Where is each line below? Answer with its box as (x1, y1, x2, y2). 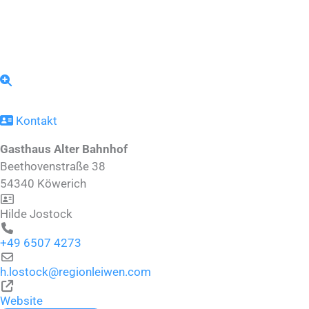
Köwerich (37, 176, 86, 190)
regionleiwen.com (59, 264, 151, 279)
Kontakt (13, 113, 58, 128)
